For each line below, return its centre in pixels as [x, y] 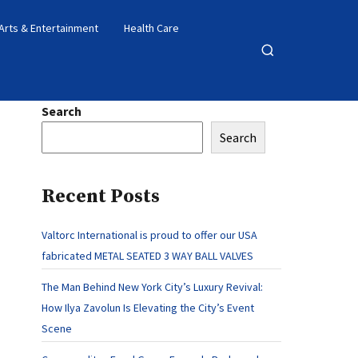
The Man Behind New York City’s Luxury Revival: [152, 287]
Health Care [151, 28]
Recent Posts [101, 197]
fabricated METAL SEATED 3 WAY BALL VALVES [147, 256]
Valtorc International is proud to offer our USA [149, 235]
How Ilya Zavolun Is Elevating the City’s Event [148, 308]
